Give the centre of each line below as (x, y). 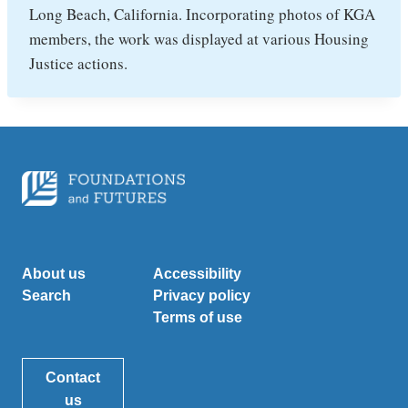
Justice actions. (78, 63)
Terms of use (198, 318)
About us (54, 274)
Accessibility (197, 274)
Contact (73, 378)
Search (46, 296)
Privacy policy (202, 296)
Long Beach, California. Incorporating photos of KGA (202, 14)
